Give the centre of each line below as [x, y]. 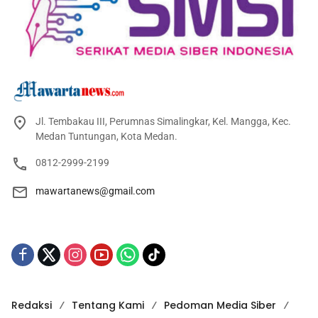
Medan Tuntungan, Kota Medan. [106, 136]
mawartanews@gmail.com [95, 191]
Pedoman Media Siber [220, 305]
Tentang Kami [108, 305]
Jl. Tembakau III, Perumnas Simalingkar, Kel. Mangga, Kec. [163, 121]
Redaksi [32, 305]
